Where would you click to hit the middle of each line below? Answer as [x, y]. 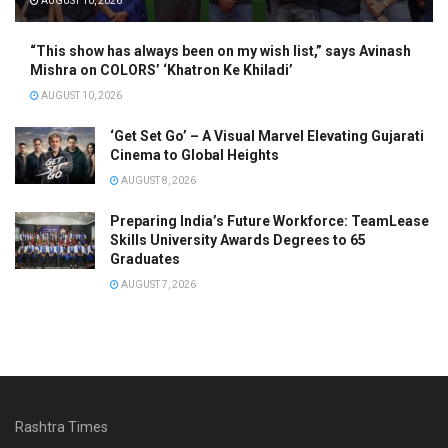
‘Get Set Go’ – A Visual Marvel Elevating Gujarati [267, 136]
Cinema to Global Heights [194, 155]
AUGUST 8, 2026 [157, 181]
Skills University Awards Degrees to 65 [238, 240]
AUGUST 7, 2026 [157, 285]
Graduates [145, 259]
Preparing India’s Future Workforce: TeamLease [269, 221]
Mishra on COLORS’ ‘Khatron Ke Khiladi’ [161, 70]
